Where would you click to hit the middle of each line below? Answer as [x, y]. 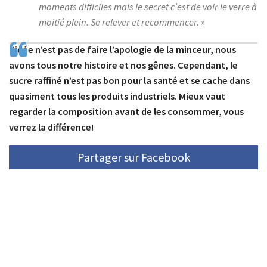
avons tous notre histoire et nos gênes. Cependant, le [123, 66]
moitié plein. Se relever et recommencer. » [122, 23]
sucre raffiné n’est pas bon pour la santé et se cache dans [129, 81]
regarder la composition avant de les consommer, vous [126, 112]
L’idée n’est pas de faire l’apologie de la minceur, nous [122, 50]
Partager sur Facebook [133, 157]
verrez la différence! [51, 128]
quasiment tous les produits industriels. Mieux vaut [117, 97]
